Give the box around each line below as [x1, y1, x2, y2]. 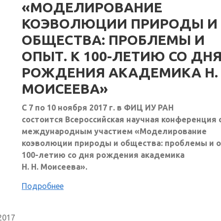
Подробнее [22, 181, 64, 190]
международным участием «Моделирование [22, 126, 207, 136]
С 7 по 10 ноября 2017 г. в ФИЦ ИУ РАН [22, 103, 174, 112]
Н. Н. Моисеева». [22, 162, 87, 171]
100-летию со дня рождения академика [22, 150, 184, 159]
